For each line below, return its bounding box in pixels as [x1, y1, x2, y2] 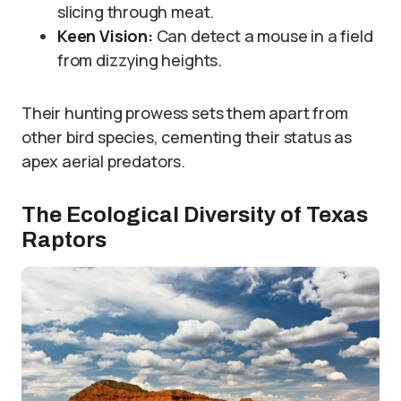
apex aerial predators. [21, 150, 186, 172]
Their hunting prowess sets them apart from [21, 102, 348, 124]
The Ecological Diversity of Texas [21, 203, 368, 226]
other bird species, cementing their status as [21, 126, 352, 148]
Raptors [21, 228, 107, 252]
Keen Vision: [57, 25, 153, 47]
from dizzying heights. [57, 49, 223, 71]
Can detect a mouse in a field [152, 25, 373, 47]
